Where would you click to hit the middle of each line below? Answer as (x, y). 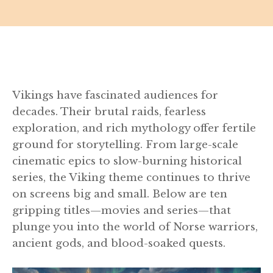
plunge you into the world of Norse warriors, (135, 227)
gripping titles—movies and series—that (122, 211)
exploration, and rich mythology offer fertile (134, 128)
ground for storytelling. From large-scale (125, 145)
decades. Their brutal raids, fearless (109, 112)
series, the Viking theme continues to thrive (131, 178)
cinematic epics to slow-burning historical (127, 161)
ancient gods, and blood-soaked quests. (119, 243)
